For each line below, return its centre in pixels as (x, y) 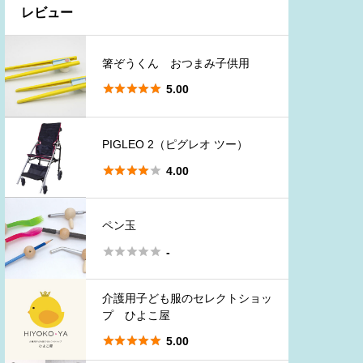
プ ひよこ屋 (136, 315)
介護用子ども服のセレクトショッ (187, 298)
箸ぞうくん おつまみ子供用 (176, 63)
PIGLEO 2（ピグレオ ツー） (175, 145)
